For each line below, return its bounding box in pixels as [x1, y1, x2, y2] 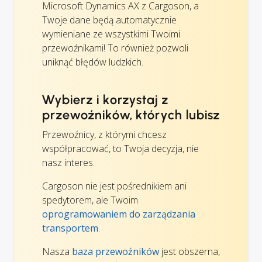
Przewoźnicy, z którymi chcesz [42, 128, 167, 142]
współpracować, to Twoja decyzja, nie [42, 142, 199, 156]
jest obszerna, [159, 245, 220, 258]
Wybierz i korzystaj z [42, 92, 169, 108]
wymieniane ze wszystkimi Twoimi [42, 27, 180, 41]
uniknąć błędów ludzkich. [42, 56, 143, 69]
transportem [42, 222, 98, 235]
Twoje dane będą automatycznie [42, 13, 177, 27]
